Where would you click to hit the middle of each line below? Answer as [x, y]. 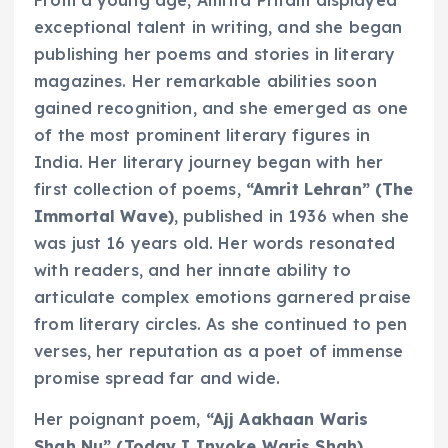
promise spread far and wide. [157, 377]
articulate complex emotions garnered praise [223, 296]
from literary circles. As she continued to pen [221, 323]
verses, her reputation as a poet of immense [219, 350]
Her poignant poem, [120, 418]
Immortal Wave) [104, 215]
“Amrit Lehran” [307, 188]
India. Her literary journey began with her [208, 161]
